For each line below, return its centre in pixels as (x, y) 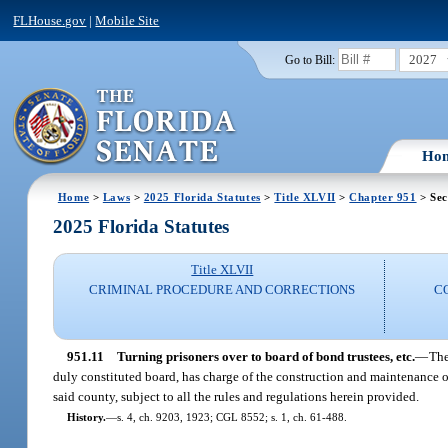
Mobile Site (127, 20)
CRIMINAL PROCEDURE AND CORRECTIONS (222, 290)
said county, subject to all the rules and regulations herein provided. (236, 396)
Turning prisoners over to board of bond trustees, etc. (265, 356)
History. (86, 416)
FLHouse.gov (50, 20)
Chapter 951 (383, 196)
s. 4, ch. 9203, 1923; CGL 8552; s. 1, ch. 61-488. (231, 416)
